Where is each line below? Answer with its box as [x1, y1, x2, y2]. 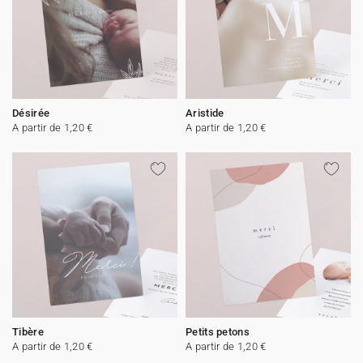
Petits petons [186, 326, 250, 338]
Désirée [12, 107, 50, 119]
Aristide [186, 107, 224, 119]
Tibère [12, 326, 44, 338]
